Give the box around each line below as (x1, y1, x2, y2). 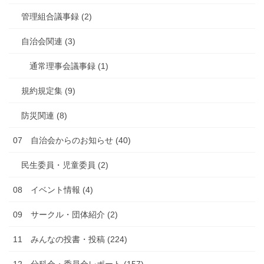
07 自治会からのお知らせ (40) (13, 135, 131, 145)
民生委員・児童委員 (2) (21, 160, 108, 170)
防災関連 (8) (21, 110, 67, 120)
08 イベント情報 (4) (13, 184, 93, 194)
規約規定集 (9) (21, 85, 75, 95)
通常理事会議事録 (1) (29, 61, 108, 71)
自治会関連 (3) (21, 36, 75, 46)
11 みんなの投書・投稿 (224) (13, 234, 127, 244)
